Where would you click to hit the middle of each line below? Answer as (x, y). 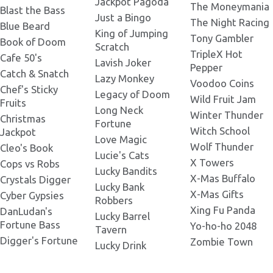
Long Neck (119, 110)
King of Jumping (132, 34)
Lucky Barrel (122, 216)
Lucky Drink (121, 246)
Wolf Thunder (222, 147)
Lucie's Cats (122, 155)
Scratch (112, 47)
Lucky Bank (120, 187)
